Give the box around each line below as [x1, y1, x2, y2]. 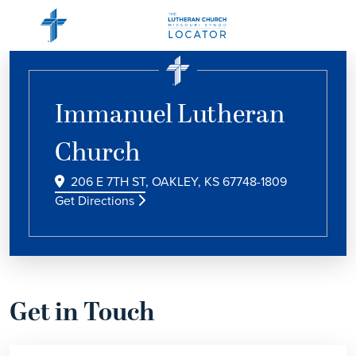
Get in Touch [10, 294, 155, 332]
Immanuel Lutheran [55, 96, 285, 134]
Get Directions [55, 192, 137, 210]
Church [55, 134, 141, 172]
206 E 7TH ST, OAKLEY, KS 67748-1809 [71, 172, 287, 191]
